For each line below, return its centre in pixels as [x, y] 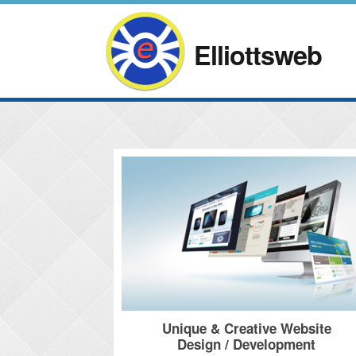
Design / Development [247, 344]
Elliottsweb [255, 55]
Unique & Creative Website [246, 329]
